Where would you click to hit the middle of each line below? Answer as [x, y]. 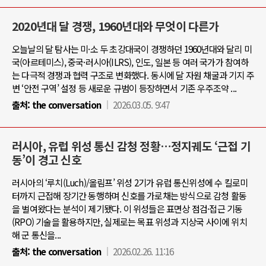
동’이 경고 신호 [47, 160]
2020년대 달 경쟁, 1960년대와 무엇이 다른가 [115, 26]
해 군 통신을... [36, 235]
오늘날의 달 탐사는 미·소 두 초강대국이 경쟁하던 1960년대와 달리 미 [132, 49]
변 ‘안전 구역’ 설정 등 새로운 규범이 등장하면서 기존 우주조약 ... [124, 88]
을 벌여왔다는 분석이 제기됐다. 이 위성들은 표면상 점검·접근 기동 [127, 208]
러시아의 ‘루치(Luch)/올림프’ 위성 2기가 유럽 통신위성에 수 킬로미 [130, 182]
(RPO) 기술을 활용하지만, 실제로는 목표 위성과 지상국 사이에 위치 [129, 221]
